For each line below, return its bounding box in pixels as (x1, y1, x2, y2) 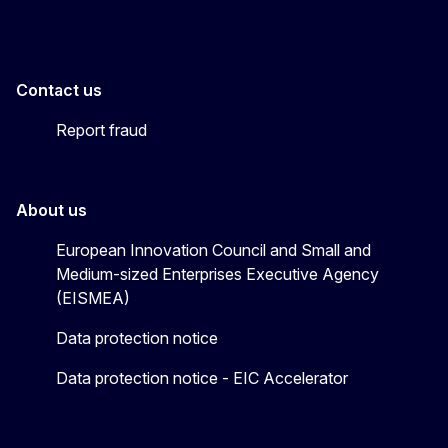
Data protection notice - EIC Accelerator (56, 367, 348, 388)
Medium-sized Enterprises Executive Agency (56, 263, 379, 284)
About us (16, 199, 87, 220)
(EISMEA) (56, 287, 130, 308)
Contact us (16, 79, 102, 100)
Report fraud (56, 119, 147, 140)
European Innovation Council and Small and (56, 239, 371, 260)
